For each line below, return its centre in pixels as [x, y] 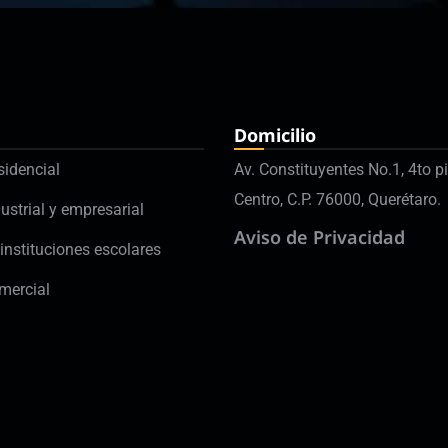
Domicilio [275, 135]
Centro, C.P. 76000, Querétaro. [337, 199]
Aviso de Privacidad [319, 237]
